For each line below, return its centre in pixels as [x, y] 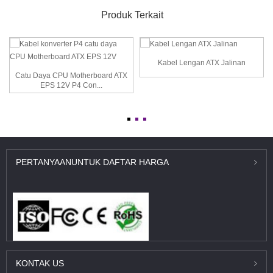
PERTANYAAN [44, 162]
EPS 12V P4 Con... [71, 85]
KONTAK [33, 264]
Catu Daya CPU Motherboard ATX [71, 76]
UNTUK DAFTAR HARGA [120, 162]
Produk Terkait [132, 15]
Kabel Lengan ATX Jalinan [202, 63]
